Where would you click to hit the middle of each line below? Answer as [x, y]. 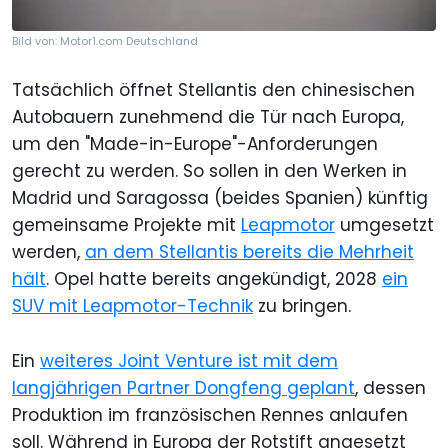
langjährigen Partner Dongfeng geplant [183, 388]
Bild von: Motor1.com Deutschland [105, 41]
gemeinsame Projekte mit [126, 225]
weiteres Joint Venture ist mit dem [189, 361]
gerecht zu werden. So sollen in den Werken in [209, 171]
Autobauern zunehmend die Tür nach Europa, [208, 117]
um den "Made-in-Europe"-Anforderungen [195, 144]
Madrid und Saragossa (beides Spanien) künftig [220, 198]
